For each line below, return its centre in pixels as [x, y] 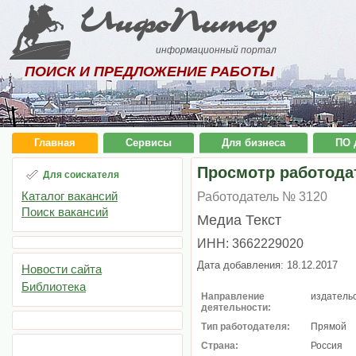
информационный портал [217, 50]
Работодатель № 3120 [262, 197]
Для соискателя [81, 175]
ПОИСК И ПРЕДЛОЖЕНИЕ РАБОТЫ [150, 72]
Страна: [220, 346]
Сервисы [149, 143]
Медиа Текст [239, 220]
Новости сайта [62, 269]
